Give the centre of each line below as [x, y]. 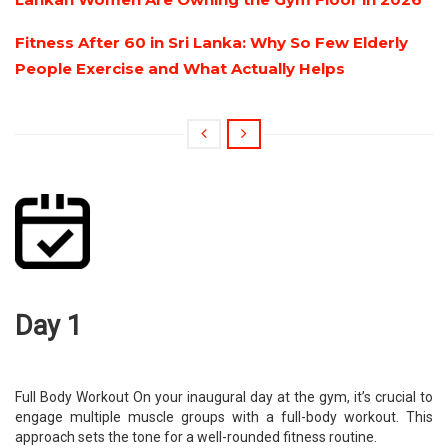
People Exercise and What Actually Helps [180, 69]
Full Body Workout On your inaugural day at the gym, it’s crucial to [224, 397]
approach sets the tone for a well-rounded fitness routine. [196, 437]
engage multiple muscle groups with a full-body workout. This [224, 417]
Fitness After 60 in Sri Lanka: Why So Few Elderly [211, 43]
